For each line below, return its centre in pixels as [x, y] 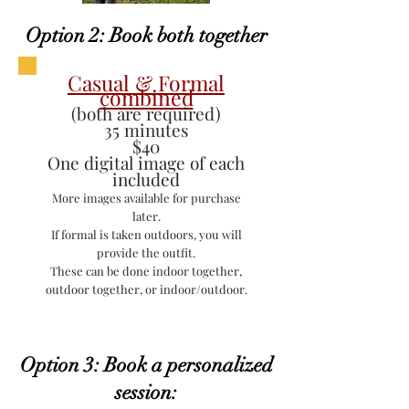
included [146, 179]
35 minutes [146, 130]
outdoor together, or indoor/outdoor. [146, 289]
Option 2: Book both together [146, 35]
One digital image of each [146, 163]
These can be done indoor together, [146, 271]
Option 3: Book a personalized [146, 365]
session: [146, 392]
